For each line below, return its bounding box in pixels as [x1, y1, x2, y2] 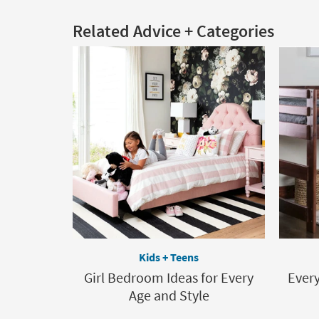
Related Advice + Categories [73, 20, 274, 42]
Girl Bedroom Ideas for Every [84, 268, 253, 286]
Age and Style [128, 286, 209, 304]
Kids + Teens [139, 250, 199, 264]
